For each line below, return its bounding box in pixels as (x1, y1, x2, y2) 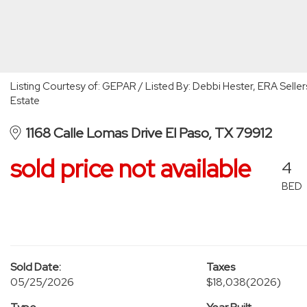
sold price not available (10, 152, 251, 185)
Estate (10, 94, 40, 108)
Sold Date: (10, 260, 61, 274)
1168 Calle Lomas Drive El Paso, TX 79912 (21, 124, 273, 142)
